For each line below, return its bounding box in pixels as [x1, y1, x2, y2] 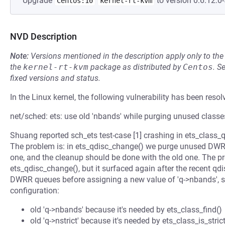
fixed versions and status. [10, 73, 100, 83]
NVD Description [10, 31, 77, 42]
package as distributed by [88, 62, 183, 72]
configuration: [10, 186, 59, 195]
